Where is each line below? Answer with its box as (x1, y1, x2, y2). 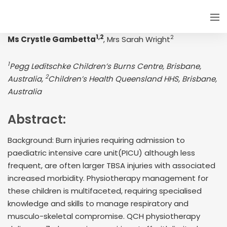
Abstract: (8, 111, 66, 128)
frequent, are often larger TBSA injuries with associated (8, 160, 215, 171)
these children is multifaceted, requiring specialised (8, 185, 202, 196)
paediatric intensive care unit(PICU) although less (8, 147, 195, 158)
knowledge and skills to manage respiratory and (8, 198, 188, 209)
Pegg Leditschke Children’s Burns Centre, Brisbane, (10, 61, 201, 71)
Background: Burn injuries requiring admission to (8, 135, 185, 145)
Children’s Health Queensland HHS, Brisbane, (48, 73, 217, 84)
